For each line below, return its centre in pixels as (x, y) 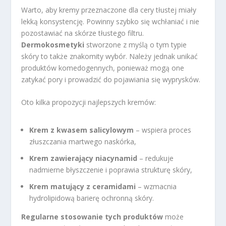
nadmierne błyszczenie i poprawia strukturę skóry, (111, 170)
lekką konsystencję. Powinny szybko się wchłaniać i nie (110, 21)
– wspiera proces (163, 130)
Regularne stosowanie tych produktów (92, 216)
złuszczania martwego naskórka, (83, 142)
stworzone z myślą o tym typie (136, 44)
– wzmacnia (156, 186)
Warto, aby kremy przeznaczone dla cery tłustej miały (109, 10)
